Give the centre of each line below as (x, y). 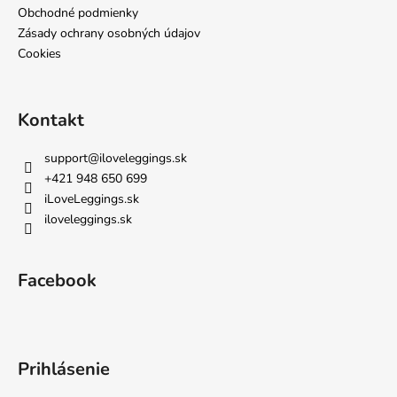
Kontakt (51, 121)
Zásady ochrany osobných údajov (109, 34)
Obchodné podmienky (78, 13)
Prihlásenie (64, 370)
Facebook (57, 281)
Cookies (39, 54)
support (66, 159)
